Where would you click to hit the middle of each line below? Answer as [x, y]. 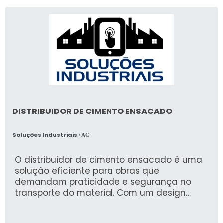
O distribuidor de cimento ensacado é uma [109, 160]
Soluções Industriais [45, 135]
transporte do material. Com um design [100, 193]
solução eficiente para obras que [87, 171]
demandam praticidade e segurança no [103, 182]
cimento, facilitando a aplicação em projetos [113, 215]
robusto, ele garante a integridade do [97, 204]
